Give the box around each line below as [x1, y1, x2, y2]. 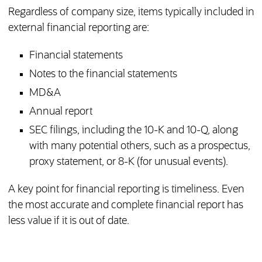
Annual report [29, 106, 92, 118]
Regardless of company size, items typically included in [8, 7, 254, 18]
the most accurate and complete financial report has [8, 200, 243, 211]
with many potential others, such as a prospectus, [29, 141, 250, 152]
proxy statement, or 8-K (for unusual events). [29, 157, 228, 168]
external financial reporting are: [8, 23, 149, 34]
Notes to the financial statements [29, 69, 177, 80]
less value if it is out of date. [8, 216, 129, 227]
